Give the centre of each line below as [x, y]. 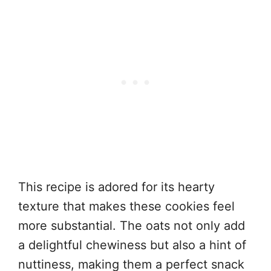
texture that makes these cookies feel [126, 206]
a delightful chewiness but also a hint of [132, 245]
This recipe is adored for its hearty [116, 187]
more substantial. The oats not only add [132, 226]
